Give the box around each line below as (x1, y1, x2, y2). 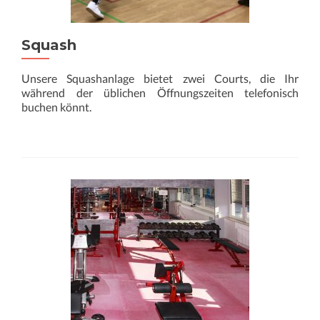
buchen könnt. (21, 100, 91, 114)
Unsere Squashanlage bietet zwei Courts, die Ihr (21, 71, 299, 85)
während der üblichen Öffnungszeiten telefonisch (21, 86, 299, 99)
